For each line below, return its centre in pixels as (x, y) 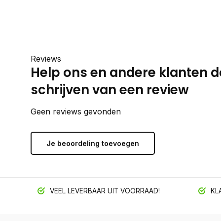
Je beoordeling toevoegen (93, 143)
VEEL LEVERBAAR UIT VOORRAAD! (104, 191)
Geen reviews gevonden (76, 111)
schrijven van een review (110, 90)
